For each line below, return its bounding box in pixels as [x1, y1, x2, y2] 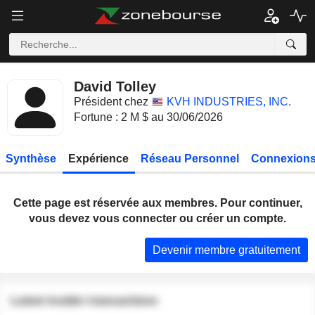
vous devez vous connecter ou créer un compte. [29, 212, 286, 224]
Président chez [74, 96, 148, 108]
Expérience [68, 153, 129, 165]
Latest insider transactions [11, 295, 158, 307]
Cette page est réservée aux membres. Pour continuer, [13, 197, 302, 209]
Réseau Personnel [140, 153, 239, 165]
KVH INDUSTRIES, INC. [167, 96, 291, 108]
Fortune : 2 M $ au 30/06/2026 [74, 111, 223, 123]
